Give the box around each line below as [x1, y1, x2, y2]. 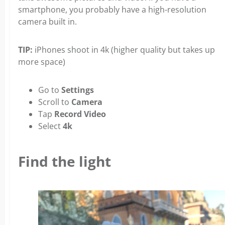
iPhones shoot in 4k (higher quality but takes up [33, 44, 215, 56]
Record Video [54, 108, 106, 120]
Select [38, 121, 63, 132]
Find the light [18, 151, 111, 171]
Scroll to [38, 96, 71, 108]
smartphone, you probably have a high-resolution [18, 4, 206, 16]
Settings [61, 84, 94, 96]
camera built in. [18, 16, 77, 28]
